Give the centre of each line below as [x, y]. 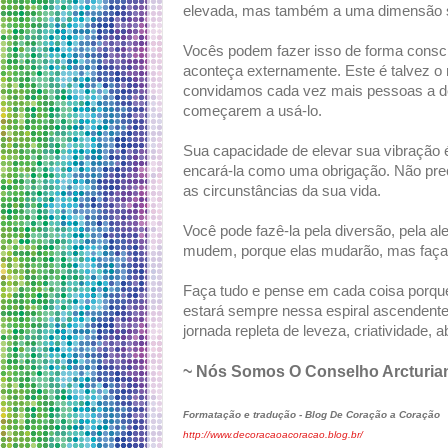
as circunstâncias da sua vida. [282, 191]
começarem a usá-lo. [252, 111]
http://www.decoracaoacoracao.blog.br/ [273, 435]
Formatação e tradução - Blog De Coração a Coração [311, 415]
